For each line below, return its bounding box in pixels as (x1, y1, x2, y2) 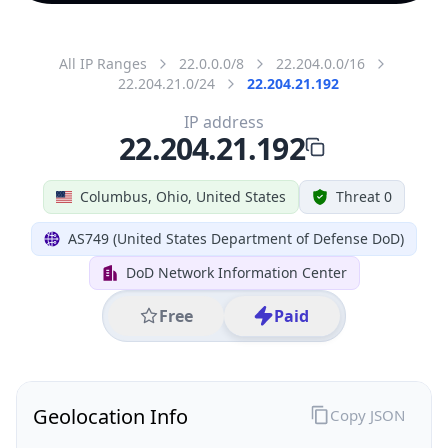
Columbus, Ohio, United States (80, 186, 286, 206)
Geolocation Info (33, 402, 188, 430)
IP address (184, 110, 264, 133)
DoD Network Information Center (125, 262, 347, 282)
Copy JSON (329, 404, 405, 425)
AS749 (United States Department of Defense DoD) (68, 228, 404, 248)
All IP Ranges (59, 53, 147, 73)
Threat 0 (336, 186, 392, 206)
